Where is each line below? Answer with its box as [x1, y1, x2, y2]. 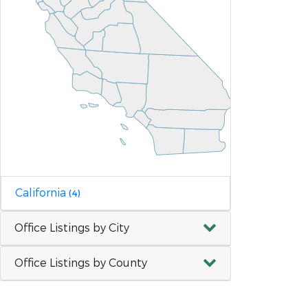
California [15, 185, 69, 200]
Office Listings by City [14, 220, 129, 235]
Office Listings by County [14, 255, 147, 270]
